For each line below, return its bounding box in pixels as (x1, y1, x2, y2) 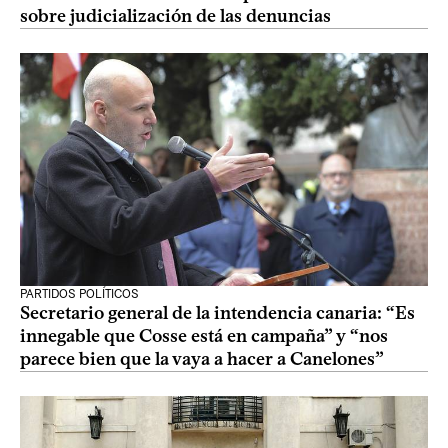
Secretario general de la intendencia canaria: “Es (20, 302, 415, 324)
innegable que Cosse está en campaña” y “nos (20, 325, 388, 347)
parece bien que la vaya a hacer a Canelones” (20, 348, 384, 370)
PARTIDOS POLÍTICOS (20, 287, 139, 301)
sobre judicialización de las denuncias (20, 5, 331, 27)
